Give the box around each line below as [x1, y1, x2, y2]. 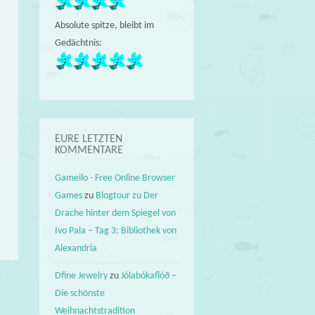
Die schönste [55, 288, 105, 299]
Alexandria [55, 243, 98, 255]
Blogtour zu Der [96, 191, 159, 202]
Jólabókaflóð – [121, 270, 177, 281]
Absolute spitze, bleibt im [55, 20, 155, 32]
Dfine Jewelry [55, 270, 108, 281]
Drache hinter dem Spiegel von [55, 208, 176, 219]
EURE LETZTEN [55, 134, 123, 146]
